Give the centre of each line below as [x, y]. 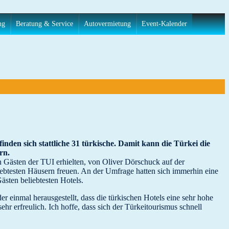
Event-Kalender [164, 24]
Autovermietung [107, 24]
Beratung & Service [44, 24]
